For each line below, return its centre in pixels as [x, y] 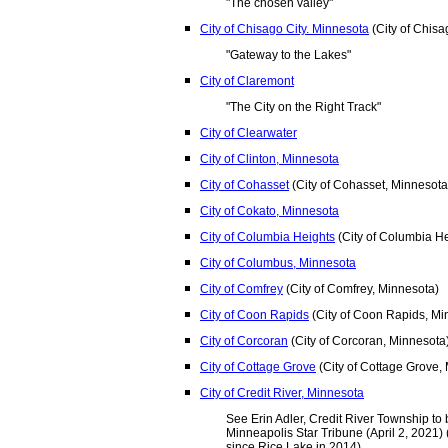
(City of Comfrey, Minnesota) [361, 289]
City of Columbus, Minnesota [278, 263]
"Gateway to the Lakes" [288, 55]
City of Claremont [247, 81]
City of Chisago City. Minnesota [284, 29]
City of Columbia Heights [267, 237]
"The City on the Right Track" [303, 107]
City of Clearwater [248, 133]
